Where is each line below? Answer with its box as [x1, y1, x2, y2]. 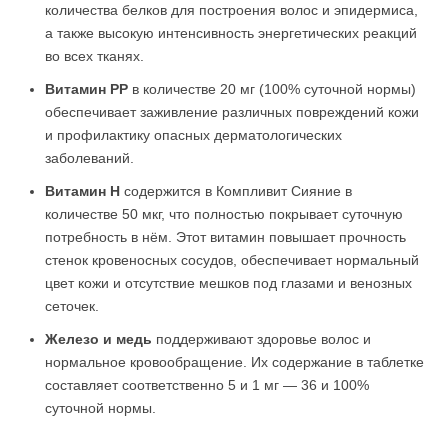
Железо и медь [45, 331, 152, 347]
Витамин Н [45, 183, 120, 199]
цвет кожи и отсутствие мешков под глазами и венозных [45, 275, 412, 291]
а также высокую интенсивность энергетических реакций [45, 25, 417, 41]
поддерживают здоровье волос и [152, 331, 371, 347]
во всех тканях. [45, 48, 144, 64]
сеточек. [45, 298, 99, 314]
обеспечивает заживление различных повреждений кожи [45, 104, 419, 120]
